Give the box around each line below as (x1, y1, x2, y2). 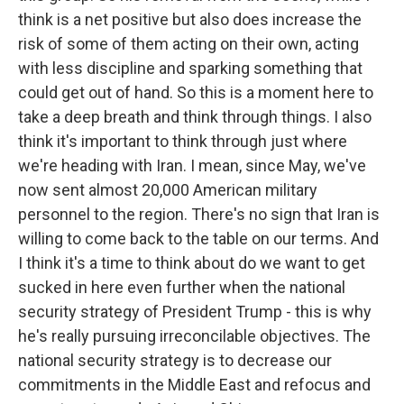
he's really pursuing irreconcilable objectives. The (18, 326, 371, 345)
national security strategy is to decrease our (18, 351, 332, 370)
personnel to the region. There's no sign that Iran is (18, 205, 380, 224)
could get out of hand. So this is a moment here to (18, 83, 373, 102)
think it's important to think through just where (18, 132, 347, 151)
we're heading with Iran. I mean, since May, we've (18, 156, 366, 175)
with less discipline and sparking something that (18, 59, 363, 78)
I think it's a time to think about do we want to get (18, 253, 365, 272)
